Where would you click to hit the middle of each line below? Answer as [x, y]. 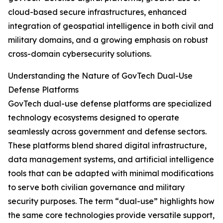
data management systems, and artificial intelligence [111, 160]
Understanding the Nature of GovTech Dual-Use [100, 76]
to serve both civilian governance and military [96, 187]
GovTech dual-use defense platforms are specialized [110, 104]
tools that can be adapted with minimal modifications [111, 173]
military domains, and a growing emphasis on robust [108, 40]
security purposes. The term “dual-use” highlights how [111, 201]
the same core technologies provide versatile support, [111, 215]
